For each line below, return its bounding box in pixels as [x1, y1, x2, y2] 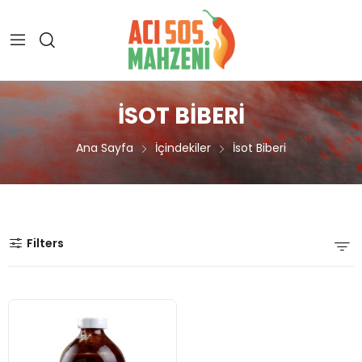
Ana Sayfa [76, 140, 133, 157]
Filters [27, 235, 64, 252]
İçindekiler [155, 140, 211, 157]
